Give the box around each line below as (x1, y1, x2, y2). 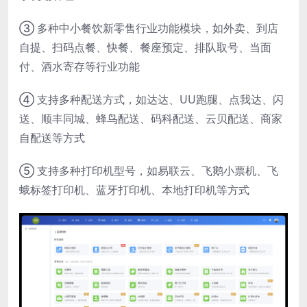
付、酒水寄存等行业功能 (19, 58, 140, 74)
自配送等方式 (19, 130, 85, 145)
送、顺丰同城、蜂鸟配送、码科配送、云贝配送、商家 (19, 110, 282, 126)
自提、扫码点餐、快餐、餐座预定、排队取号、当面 (19, 39, 271, 55)
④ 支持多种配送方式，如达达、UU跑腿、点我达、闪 (19, 91, 284, 107)
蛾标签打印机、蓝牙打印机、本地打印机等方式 (19, 182, 249, 197)
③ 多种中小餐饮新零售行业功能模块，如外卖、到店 (19, 20, 278, 36)
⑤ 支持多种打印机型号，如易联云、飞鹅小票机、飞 (19, 162, 278, 178)
